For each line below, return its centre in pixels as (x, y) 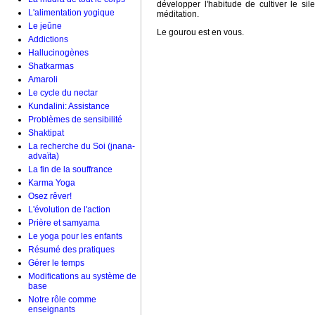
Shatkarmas (51, 66)
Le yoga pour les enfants (75, 236)
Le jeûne (45, 26)
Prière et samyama (64, 223)
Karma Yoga (52, 183)
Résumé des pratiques (71, 250)
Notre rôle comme (62, 300)
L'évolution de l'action (69, 210)
